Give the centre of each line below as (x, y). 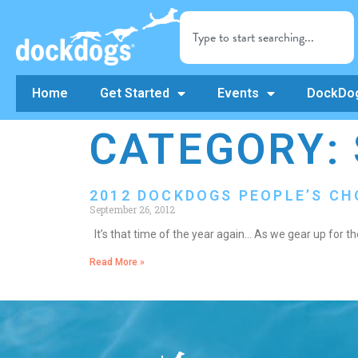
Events (238, 93)
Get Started (135, 93)
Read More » (117, 262)
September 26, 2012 (132, 209)
